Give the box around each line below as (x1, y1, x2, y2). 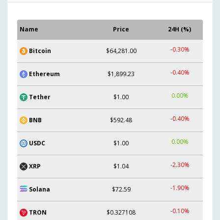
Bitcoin (29, 46, 51, 55)
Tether (29, 92, 51, 101)
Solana (29, 185, 50, 193)
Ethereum (29, 69, 60, 78)
